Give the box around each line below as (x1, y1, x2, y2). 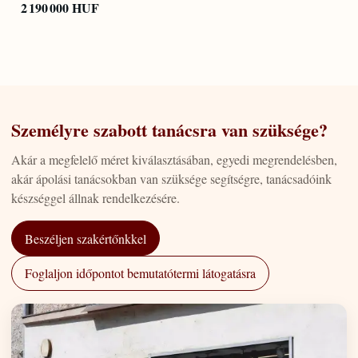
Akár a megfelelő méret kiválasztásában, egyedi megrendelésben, (11, 151, 337, 169)
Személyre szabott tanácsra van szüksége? (11, 116, 328, 143)
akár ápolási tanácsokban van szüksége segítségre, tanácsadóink (11, 170, 332, 188)
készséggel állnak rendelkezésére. (11, 189, 180, 207)
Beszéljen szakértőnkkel (25, 229, 146, 247)
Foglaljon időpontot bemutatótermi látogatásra (25, 265, 256, 282)
